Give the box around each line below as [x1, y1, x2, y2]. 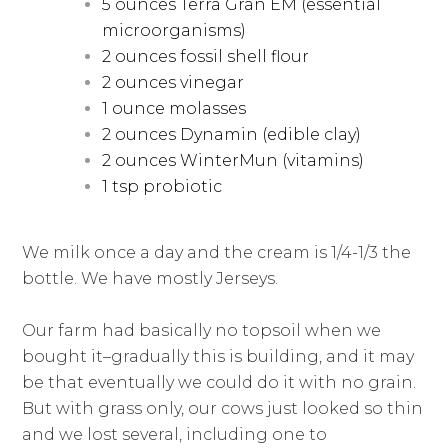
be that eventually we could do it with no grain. [22, 373, 417, 393]
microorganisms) [102, 21, 247, 41]
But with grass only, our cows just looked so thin [22, 399, 424, 419]
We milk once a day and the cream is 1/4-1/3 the [22, 243, 412, 263]
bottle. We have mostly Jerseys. [22, 269, 279, 289]
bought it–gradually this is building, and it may [22, 347, 415, 367]
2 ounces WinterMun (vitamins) [102, 151, 365, 171]
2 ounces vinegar [102, 73, 245, 93]
